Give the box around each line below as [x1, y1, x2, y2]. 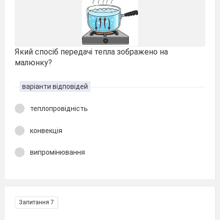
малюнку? [15, 57, 52, 67]
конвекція [30, 126, 62, 135]
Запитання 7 [19, 198, 54, 206]
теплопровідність [30, 105, 88, 112]
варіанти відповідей [22, 82, 88, 90]
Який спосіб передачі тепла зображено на [15, 47, 168, 56]
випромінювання [30, 148, 85, 156]
